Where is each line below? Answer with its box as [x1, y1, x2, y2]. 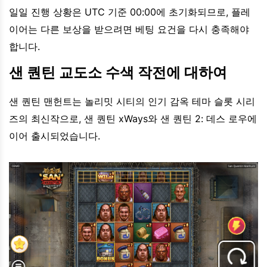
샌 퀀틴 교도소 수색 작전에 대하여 [9, 64, 227, 82]
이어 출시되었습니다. [9, 130, 100, 142]
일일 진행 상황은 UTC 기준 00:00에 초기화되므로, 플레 [9, 6, 250, 18]
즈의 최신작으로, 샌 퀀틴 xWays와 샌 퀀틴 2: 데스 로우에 [9, 113, 257, 125]
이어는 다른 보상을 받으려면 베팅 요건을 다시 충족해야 [9, 23, 249, 36]
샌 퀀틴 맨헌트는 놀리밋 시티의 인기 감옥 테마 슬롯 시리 [9, 95, 255, 108]
